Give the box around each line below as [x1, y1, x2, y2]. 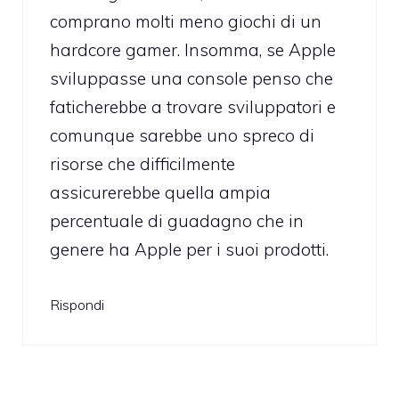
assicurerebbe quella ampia [50, 182, 271, 204]
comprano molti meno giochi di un [50, 11, 322, 33]
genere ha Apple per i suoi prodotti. [50, 239, 329, 261]
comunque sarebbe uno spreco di [50, 125, 314, 147]
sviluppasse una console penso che [50, 68, 333, 90]
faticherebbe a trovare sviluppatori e [50, 96, 336, 118]
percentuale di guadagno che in [50, 210, 304, 232]
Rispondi [50, 295, 104, 313]
